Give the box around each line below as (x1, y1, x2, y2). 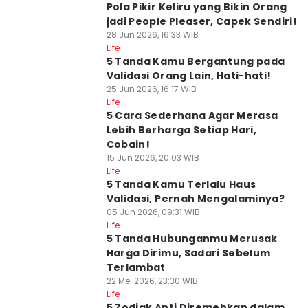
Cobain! (106, 137, 151, 151)
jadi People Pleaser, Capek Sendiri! (106, 14, 297, 28)
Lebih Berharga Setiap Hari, (106, 123, 257, 137)
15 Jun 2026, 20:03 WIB (106, 152, 199, 164)
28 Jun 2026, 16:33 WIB (106, 29, 199, 41)
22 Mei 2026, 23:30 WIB (106, 275, 198, 287)
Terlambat (106, 261, 166, 274)
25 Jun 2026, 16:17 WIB (106, 83, 197, 95)
